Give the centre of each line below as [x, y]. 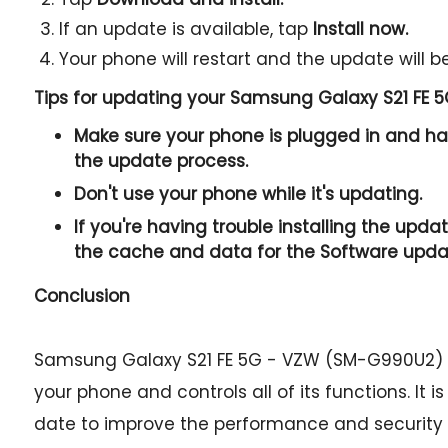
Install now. [360, 29]
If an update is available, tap [185, 29]
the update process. [160, 161]
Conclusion [81, 296]
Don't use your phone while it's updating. [247, 194]
